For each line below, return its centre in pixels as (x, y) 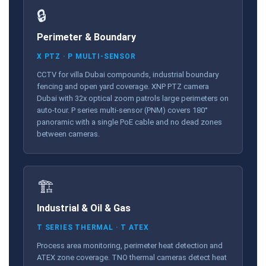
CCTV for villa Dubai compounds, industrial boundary (128, 74)
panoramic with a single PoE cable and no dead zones (129, 122)
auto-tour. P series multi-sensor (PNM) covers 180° (122, 110)
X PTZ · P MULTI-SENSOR (86, 56)
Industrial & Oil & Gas (84, 208)
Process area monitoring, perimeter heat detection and (130, 245)
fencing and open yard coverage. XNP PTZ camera (123, 86)
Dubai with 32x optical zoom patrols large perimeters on (133, 98)
